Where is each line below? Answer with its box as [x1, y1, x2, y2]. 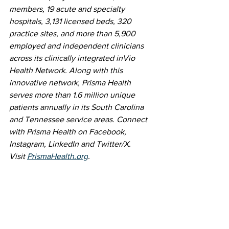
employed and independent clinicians [9, 41, 146, 50]
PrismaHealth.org [27, 152, 88, 161]
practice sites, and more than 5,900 [9, 29, 138, 38]
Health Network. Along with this [9, 66, 125, 75]
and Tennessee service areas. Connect [9, 115, 149, 124]
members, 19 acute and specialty [9, 5, 127, 13]
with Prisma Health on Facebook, [9, 127, 128, 136]
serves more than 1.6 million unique [9, 90, 137, 99]
